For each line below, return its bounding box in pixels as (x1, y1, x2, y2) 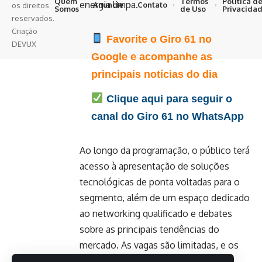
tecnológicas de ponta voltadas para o (80, 175, 240, 188)
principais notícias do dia (91, 68, 218, 80)
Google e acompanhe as (91, 50, 212, 63)
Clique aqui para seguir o (103, 92, 232, 105)
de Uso (180, 4, 206, 13)
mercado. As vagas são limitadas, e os (80, 239, 239, 251)
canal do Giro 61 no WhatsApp (91, 110, 244, 122)
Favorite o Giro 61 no (103, 33, 212, 45)
